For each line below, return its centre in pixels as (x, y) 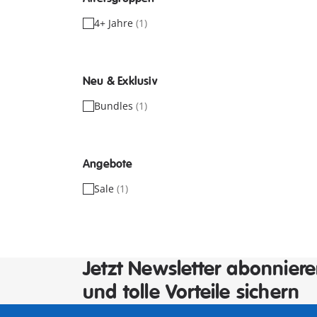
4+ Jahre (115, 23)
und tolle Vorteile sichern (191, 293)
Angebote (108, 164)
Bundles (115, 106)
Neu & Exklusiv (120, 81)
